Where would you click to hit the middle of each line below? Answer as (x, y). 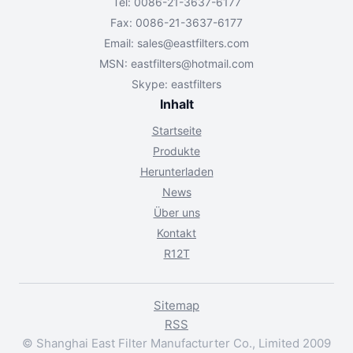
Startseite (176, 131)
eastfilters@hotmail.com (192, 64)
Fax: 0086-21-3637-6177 (176, 23)
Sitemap (176, 306)
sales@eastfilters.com (193, 43)
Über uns (176, 213)
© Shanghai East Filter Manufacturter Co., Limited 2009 (176, 344)
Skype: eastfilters (176, 84)
